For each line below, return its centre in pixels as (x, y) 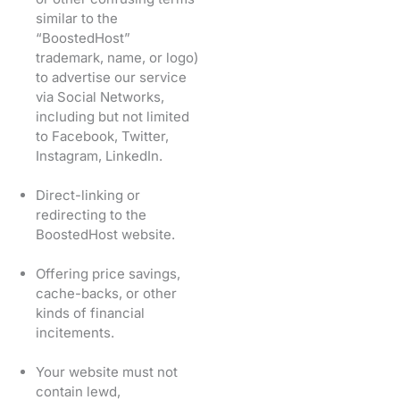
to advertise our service (111, 77)
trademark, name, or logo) (117, 57)
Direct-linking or (88, 195)
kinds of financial (90, 312)
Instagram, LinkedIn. (99, 155)
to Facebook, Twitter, (102, 136)
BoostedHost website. (105, 234)
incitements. (75, 332)
